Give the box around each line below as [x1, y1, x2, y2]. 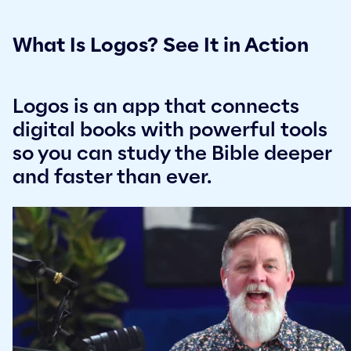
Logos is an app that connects [13, 93, 299, 119]
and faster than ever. [13, 164, 212, 190]
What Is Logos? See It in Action [13, 32, 309, 58]
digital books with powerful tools [13, 117, 327, 143]
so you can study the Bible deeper [13, 140, 331, 166]
